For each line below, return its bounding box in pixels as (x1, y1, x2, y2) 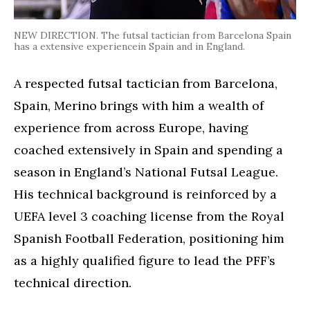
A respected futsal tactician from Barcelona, (14, 75, 277, 91)
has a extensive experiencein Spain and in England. (14, 39, 245, 53)
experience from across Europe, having (14, 119, 248, 136)
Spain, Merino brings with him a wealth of (14, 97, 264, 113)
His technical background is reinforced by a (14, 185, 277, 202)
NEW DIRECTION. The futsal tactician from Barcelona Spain (14, 28, 291, 42)
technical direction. (14, 274, 131, 291)
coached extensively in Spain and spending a (14, 141, 283, 158)
